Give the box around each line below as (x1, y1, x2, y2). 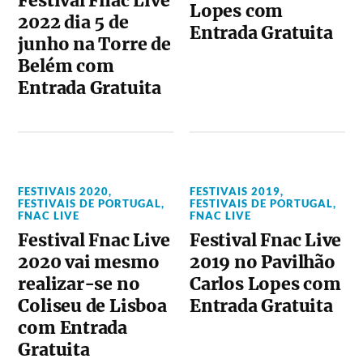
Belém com (18, 55, 114, 78)
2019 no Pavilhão (190, 251, 335, 274)
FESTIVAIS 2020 (18, 185, 109, 199)
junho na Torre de (18, 33, 171, 56)
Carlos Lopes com (190, 273, 341, 296)
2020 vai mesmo (18, 251, 160, 274)
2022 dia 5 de (18, 11, 129, 34)
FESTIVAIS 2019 (190, 185, 281, 199)
